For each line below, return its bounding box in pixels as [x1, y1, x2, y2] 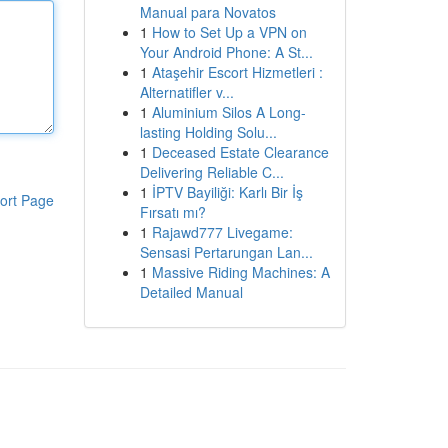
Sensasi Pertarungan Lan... [139, 242, 313, 262]
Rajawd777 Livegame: [151, 222, 293, 242]
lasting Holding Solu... [139, 122, 277, 142]
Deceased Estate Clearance [151, 142, 329, 162]
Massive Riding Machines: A [151, 262, 330, 282]
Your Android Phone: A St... [139, 42, 313, 62]
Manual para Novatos [139, 2, 276, 22]
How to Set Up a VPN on [151, 22, 307, 42]
